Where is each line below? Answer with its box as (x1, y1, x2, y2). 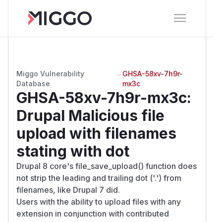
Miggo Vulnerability (16, 69, 84, 78)
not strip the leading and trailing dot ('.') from (16, 172, 181, 183)
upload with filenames (16, 124, 176, 142)
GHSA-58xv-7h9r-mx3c (16, 88, 187, 107)
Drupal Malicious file (16, 106, 165, 124)
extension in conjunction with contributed (16, 208, 169, 219)
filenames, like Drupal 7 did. (16, 184, 120, 195)
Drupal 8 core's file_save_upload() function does (16, 161, 197, 171)
